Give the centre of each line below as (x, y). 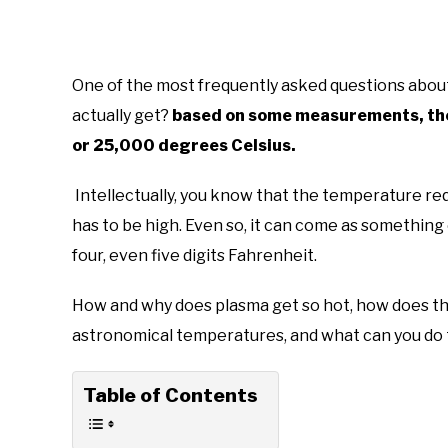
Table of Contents (170, 394)
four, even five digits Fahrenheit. (194, 255)
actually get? (120, 115)
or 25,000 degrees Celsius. (184, 145)
